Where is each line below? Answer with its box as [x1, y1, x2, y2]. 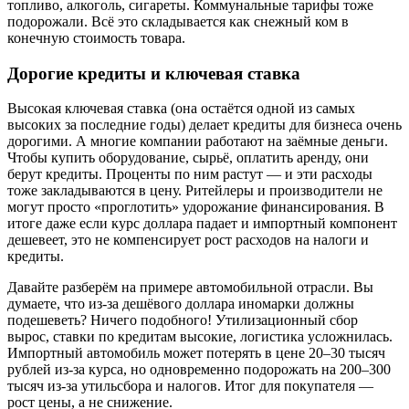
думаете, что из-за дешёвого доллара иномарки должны [7, 296, 354, 312]
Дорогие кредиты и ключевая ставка [7, 63, 300, 83]
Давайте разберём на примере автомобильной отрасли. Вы [7, 279, 373, 296]
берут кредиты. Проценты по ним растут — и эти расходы [7, 166, 372, 183]
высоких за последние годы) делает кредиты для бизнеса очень [7, 117, 402, 133]
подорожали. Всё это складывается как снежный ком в [7, 13, 349, 29]
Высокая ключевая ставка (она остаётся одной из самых [7, 100, 355, 117]
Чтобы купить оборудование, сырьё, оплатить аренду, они [7, 150, 369, 166]
